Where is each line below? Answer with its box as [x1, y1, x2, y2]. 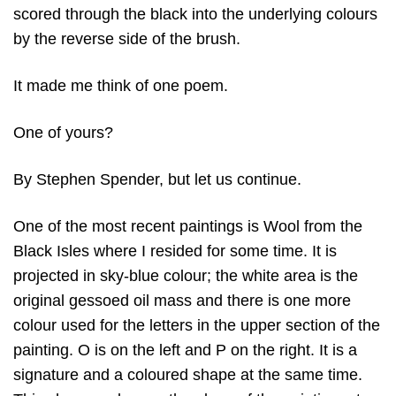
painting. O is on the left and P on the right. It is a [13, 341, 357, 360]
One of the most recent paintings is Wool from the [13, 217, 362, 236]
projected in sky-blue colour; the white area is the [13, 267, 358, 286]
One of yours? [13, 123, 113, 141]
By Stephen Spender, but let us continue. [13, 171, 301, 189]
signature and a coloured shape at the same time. [13, 366, 362, 385]
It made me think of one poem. [13, 76, 228, 95]
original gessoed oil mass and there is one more [13, 292, 351, 310]
